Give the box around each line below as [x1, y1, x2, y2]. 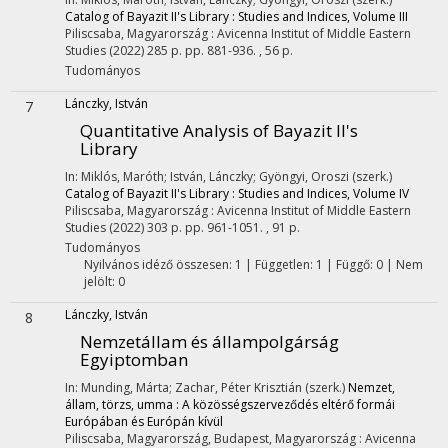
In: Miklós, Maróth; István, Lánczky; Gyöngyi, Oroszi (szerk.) [65, 168, 392, 185]
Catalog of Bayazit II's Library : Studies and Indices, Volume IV [65, 185, 409, 202]
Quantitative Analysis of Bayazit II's [80, 119, 358, 142]
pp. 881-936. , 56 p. [185, 42, 293, 59]
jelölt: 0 [83, 273, 125, 290]
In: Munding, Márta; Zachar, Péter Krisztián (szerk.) [65, 379, 348, 396]
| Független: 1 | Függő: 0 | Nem [241, 256, 423, 273]
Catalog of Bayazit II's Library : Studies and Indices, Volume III [65, 8, 408, 25]
